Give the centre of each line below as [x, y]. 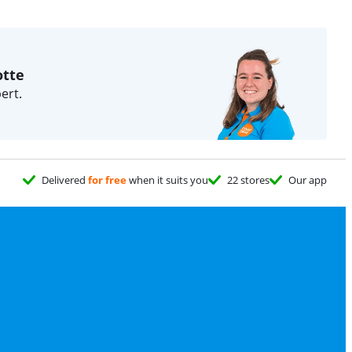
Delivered [65, 180]
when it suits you [167, 180]
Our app [308, 180]
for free [107, 180]
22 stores [248, 180]
